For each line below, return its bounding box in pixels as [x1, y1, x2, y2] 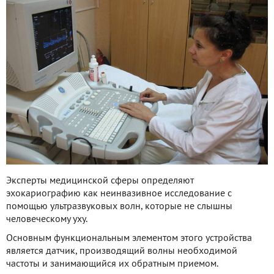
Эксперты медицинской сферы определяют [6, 176, 194, 185]
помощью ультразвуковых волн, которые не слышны [6, 202, 232, 211]
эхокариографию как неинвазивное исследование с [6, 189, 232, 198]
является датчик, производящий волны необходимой [6, 246, 237, 256]
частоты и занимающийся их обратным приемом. [6, 259, 218, 268]
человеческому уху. [6, 215, 87, 224]
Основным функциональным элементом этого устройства [6, 234, 252, 243]
